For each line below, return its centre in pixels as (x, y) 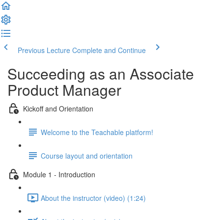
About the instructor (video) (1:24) (93, 198)
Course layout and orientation (87, 155)
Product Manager (64, 90)
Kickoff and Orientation (58, 108)
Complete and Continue (109, 50)
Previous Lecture (44, 50)
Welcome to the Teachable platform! (97, 132)
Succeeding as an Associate (101, 73)
